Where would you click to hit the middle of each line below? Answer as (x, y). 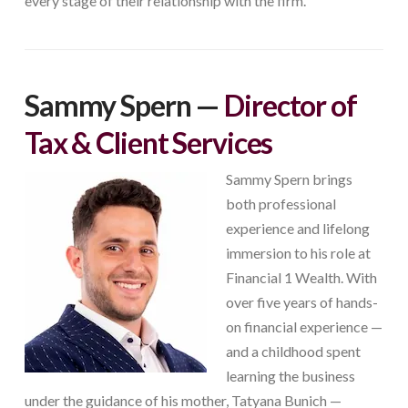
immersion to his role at (298, 253)
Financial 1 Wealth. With (301, 278)
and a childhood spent (293, 352)
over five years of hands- (301, 302)
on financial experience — (304, 327)
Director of (291, 105)
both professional (280, 204)
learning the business (290, 376)
